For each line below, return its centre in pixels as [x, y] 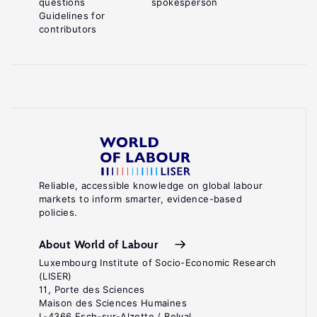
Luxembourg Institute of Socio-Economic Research [158, 263]
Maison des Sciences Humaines [113, 303]
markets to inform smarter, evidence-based [140, 199]
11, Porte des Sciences [92, 289]
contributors [68, 29]
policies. [58, 212]
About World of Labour [99, 244]
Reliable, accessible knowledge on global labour [151, 185]
